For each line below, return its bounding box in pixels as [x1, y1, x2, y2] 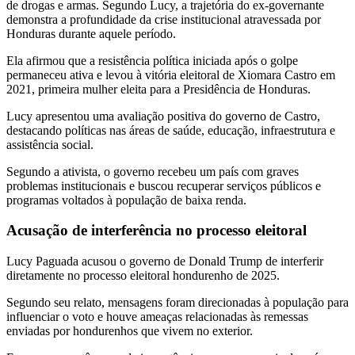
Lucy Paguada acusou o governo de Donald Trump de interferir [6, 254, 323, 269]
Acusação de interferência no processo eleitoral [6, 222, 307, 239]
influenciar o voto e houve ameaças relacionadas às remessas [6, 310, 308, 324]
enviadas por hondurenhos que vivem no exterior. [6, 324, 253, 338]
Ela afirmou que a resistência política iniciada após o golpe [6, 53, 298, 67]
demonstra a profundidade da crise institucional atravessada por [6, 12, 321, 26]
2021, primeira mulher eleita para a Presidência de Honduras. [6, 82, 311, 96]
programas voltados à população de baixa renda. [6, 193, 246, 207]
